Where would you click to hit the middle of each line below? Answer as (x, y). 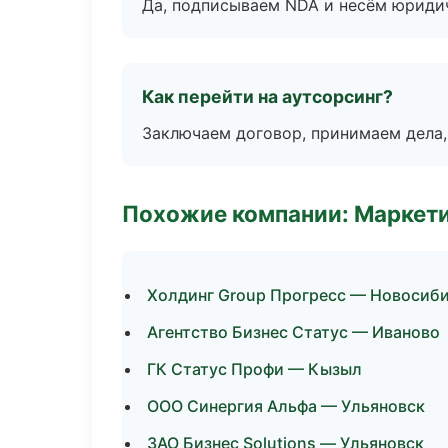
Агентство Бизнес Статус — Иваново (293, 332)
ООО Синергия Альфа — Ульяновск (286, 406)
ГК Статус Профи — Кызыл (254, 369)
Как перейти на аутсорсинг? (267, 96)
